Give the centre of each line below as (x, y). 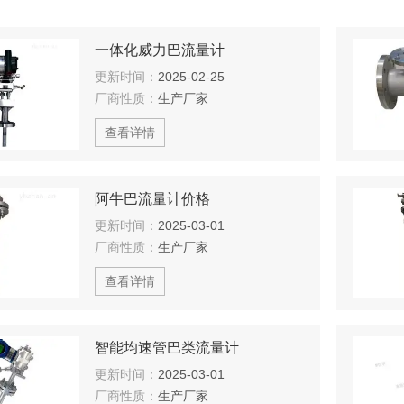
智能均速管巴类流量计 (166, 348)
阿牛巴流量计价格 (152, 199)
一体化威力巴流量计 (159, 50)
